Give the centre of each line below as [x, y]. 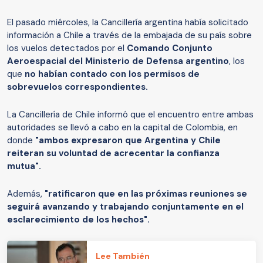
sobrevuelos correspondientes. [79, 87]
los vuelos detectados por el [67, 48]
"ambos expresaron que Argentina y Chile [128, 141]
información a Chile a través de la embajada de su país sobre [129, 36]
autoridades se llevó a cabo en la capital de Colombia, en [122, 128]
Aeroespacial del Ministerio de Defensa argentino [118, 61]
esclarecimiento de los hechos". [80, 220]
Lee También [123, 256]
